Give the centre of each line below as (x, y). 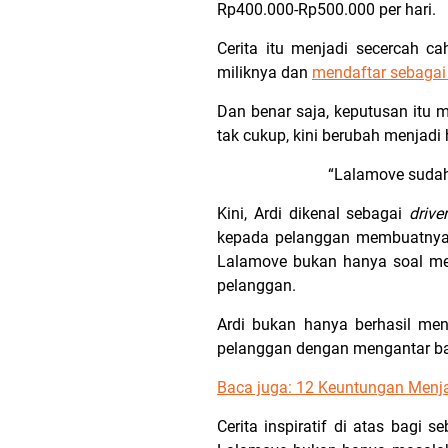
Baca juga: (256, 387)
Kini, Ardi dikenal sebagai (313, 213)
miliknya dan (264, 72)
